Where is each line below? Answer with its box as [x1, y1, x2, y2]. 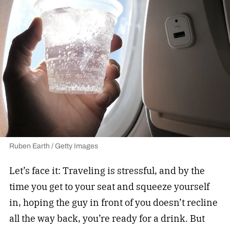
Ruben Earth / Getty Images [9, 141, 98, 152]
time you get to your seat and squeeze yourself [9, 181, 209, 193]
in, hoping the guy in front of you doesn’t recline [9, 197, 218, 209]
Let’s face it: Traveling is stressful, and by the [9, 165, 205, 177]
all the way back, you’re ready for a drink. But [9, 213, 205, 225]
